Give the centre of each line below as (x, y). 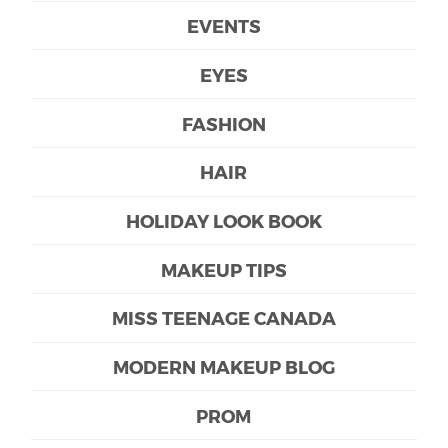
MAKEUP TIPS (223, 269)
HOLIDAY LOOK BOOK (223, 220)
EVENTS (223, 26)
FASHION (223, 123)
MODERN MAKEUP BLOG (223, 367)
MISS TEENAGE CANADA (223, 318)
